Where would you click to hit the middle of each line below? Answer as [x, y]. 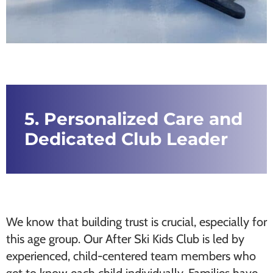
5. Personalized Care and [133, 119]
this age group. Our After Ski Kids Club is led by [125, 239]
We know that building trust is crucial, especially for [136, 222]
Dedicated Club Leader [126, 139]
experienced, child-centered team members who [131, 256]
